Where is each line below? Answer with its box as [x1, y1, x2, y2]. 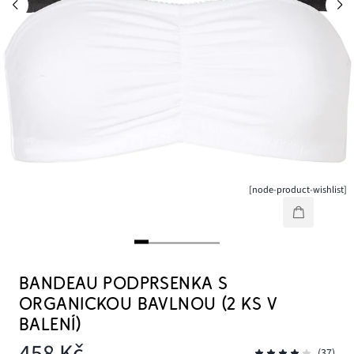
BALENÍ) [19, 314, 81, 335]
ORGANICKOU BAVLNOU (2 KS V [19, 294, 277, 314]
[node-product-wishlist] [249, 183, 348, 198]
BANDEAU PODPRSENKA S [19, 273, 228, 294]
